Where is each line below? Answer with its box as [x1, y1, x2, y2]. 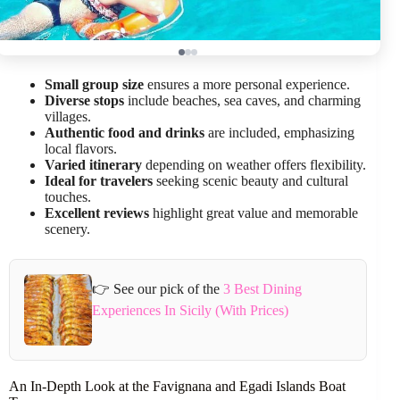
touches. [45, 188, 91, 204]
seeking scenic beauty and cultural [153, 172, 348, 188]
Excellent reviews [45, 204, 149, 221]
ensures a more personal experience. [144, 76, 350, 92]
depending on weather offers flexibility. [142, 156, 366, 172]
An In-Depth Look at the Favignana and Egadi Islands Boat [9, 378, 346, 394]
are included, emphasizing [204, 124, 354, 140]
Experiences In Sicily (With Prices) [92, 303, 289, 319]
